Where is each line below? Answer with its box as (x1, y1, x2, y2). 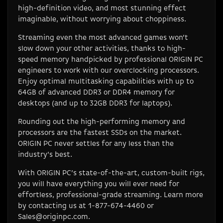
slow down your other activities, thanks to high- (18, 44, 186, 52)
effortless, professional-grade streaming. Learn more (18, 191, 203, 199)
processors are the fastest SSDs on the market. (18, 128, 182, 136)
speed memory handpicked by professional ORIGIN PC (18, 55, 203, 63)
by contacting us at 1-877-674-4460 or (18, 202, 154, 210)
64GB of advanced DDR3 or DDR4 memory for (18, 88, 175, 96)
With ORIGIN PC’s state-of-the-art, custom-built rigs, (18, 169, 205, 177)
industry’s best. (18, 150, 72, 158)
